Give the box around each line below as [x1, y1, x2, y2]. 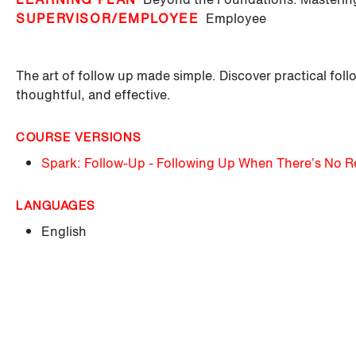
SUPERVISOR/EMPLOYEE [16, 9, 199, 29]
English [41, 222, 87, 242]
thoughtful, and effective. [16, 85, 172, 105]
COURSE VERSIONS [16, 128, 141, 146]
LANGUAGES [16, 196, 95, 215]
